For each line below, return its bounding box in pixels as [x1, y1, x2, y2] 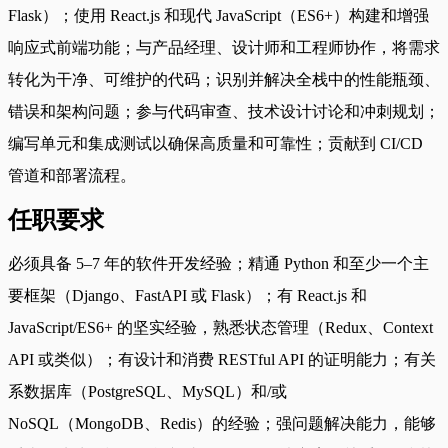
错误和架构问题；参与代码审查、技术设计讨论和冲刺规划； [8, 102, 440, 120]
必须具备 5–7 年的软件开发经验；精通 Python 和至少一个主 [8, 254, 429, 272]
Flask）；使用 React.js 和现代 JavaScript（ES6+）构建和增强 [8, 6, 429, 24]
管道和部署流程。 [8, 166, 136, 184]
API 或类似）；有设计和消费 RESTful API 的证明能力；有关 [8, 350, 436, 368]
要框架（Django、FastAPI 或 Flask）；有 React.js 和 [8, 286, 367, 304]
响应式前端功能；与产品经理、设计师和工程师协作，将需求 [8, 38, 440, 56]
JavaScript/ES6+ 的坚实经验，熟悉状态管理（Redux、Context [8, 318, 433, 336]
